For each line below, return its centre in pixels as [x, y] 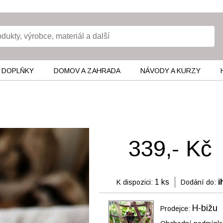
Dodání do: [198, 182]
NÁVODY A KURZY [170, 71]
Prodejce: [176, 209]
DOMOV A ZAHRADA [87, 71]
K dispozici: [134, 182]
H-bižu [205, 208]
